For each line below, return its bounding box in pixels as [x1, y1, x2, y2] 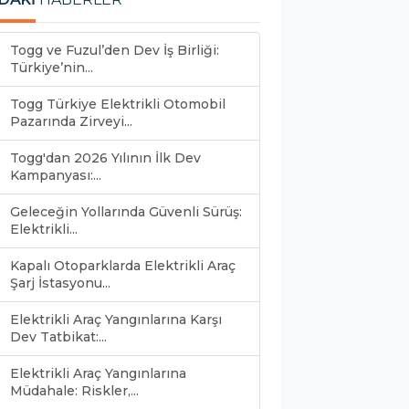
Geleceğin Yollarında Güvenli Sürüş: [10, 203, 242, 220]
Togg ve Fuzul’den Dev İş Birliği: [10, 41, 219, 58]
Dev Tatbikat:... [10, 328, 107, 345]
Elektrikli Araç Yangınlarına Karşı [10, 310, 222, 328]
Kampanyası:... [10, 166, 101, 184]
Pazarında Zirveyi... [10, 112, 132, 130]
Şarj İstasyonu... [10, 274, 110, 291]
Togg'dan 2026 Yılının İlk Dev [10, 149, 201, 166]
